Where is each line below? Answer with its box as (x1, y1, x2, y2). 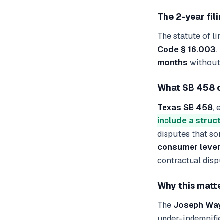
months (157, 57, 188, 68)
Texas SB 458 (157, 102, 213, 112)
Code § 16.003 (157, 44, 216, 55)
